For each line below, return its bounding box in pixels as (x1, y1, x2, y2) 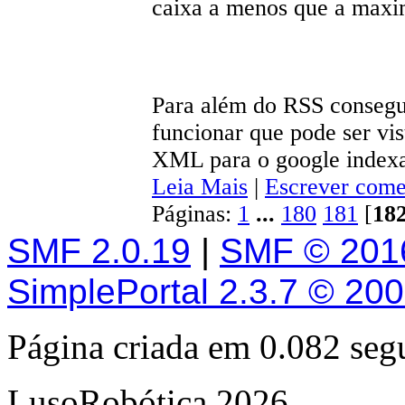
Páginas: (152, 201, 238, 228)
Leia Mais (152, 174, 248, 201)
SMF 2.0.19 (7, 231, 191, 270)
